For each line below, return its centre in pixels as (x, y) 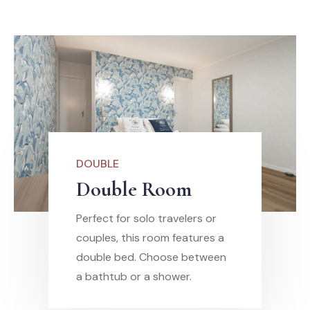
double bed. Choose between (151, 257)
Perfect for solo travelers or (146, 219)
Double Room (134, 190)
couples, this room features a (150, 238)
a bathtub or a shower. (134, 277)
